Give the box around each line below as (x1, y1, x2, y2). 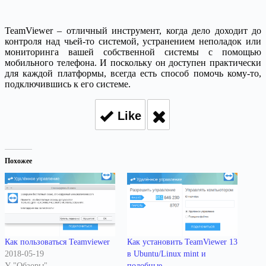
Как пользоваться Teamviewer (5, 237, 110, 246)
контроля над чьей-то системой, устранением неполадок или (5, 36, 261, 47)
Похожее (5, 157, 32, 166)
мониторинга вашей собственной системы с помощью (5, 47, 261, 58)
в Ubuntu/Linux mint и (127, 249, 206, 258)
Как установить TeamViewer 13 (127, 237, 237, 246)
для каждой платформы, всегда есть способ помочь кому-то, (5, 68, 261, 79)
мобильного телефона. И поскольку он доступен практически (5, 58, 261, 68)
